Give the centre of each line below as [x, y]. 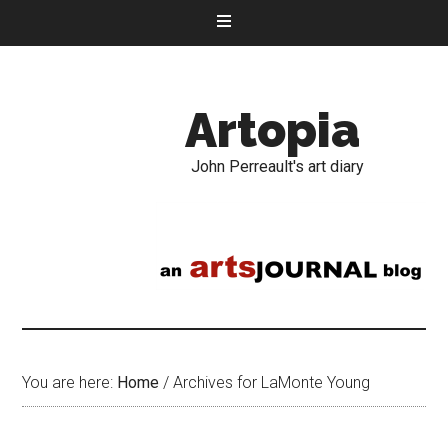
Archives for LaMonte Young [270, 382]
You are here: [70, 382]
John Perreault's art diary [277, 166]
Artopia [272, 130]
